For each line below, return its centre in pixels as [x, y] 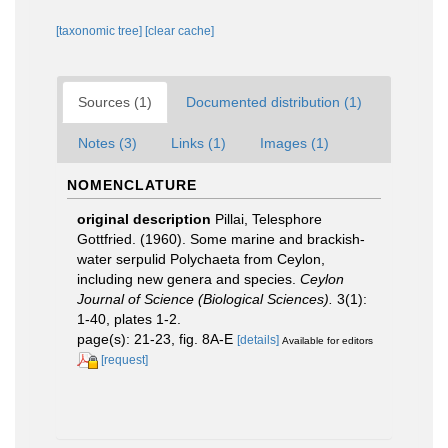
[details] [258, 339]
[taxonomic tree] [100, 30]
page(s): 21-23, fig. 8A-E [157, 338]
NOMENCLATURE [132, 184]
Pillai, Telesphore [268, 218]
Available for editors [327, 340]
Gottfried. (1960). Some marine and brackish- [221, 238]
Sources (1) [115, 101]
